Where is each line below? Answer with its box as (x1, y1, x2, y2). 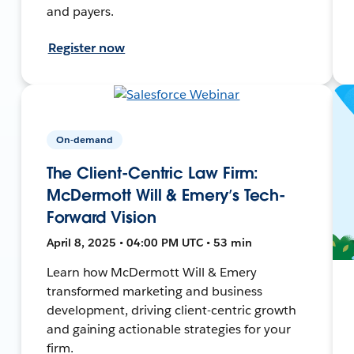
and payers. (46, 2, 115, 20)
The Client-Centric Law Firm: (46, 162, 259, 183)
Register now (47, 39, 126, 56)
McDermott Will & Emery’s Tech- (46, 184, 286, 205)
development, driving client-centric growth (46, 301, 296, 318)
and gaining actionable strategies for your (46, 320, 291, 337)
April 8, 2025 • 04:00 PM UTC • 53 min (46, 235, 252, 250)
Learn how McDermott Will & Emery (46, 263, 258, 281)
